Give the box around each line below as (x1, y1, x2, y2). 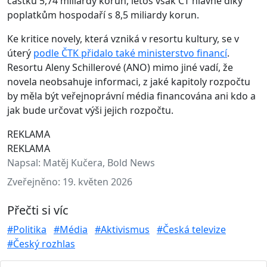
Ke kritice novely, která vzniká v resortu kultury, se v (7, 32, 239, 45)
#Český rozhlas (7, 237, 75, 250)
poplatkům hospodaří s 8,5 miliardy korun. (7, 8, 199, 21)
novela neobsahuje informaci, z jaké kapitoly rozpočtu (7, 75, 250, 88)
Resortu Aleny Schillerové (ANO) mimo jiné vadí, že (7, 61, 233, 74)
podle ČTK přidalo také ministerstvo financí (33, 46, 227, 60)
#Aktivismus (95, 223, 150, 236)
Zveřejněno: (7, 175, 63, 188)
